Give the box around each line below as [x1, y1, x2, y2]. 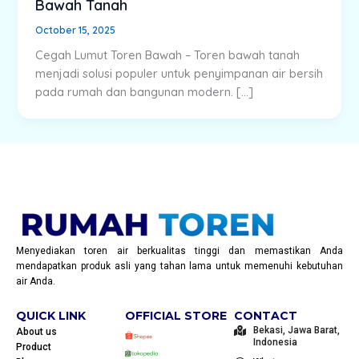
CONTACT [234, 309, 297, 323]
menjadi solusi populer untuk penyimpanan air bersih [35, 66, 324, 82]
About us [16, 326, 57, 337]
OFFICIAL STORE [125, 309, 227, 323]
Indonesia [252, 337, 297, 348]
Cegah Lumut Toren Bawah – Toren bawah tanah [35, 47, 301, 63]
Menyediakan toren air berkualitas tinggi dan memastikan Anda [16, 245, 343, 256]
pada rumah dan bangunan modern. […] [35, 84, 254, 100]
